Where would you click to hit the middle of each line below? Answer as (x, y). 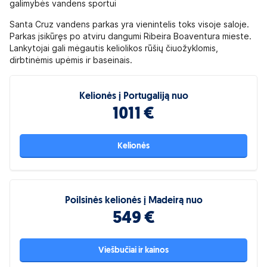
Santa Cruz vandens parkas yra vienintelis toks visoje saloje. (129, 24)
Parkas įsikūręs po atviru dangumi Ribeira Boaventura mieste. (131, 36)
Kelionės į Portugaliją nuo (133, 97)
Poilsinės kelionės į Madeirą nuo (133, 201)
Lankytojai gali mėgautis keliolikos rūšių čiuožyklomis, (114, 48)
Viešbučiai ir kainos (133, 250)
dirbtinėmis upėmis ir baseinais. (71, 60)
